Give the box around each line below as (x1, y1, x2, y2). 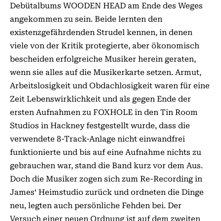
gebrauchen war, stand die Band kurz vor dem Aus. (10, 161, 203, 170)
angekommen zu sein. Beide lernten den (10, 14, 162, 24)
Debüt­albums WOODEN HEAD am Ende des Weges (10, 1, 203, 10)
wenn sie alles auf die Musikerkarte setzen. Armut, (10, 68, 201, 77)
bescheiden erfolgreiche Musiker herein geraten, (10, 54, 196, 64)
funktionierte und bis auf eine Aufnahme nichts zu (10, 147, 201, 157)
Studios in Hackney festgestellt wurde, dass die (10, 121, 190, 130)
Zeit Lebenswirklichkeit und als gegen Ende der (10, 94, 191, 104)
